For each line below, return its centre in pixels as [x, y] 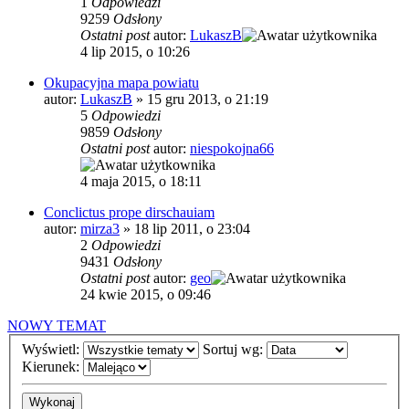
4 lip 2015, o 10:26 [135, 52]
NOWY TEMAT [57, 326]
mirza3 [100, 229]
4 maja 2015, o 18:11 [141, 182]
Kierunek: [52, 366]
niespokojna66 [232, 149]
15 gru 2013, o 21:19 [208, 100]
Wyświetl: [52, 349]
